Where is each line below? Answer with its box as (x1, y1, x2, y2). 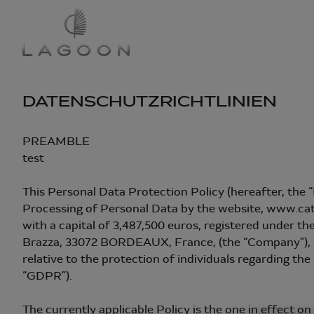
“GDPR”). (22, 268, 72, 283)
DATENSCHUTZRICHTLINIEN (22, 93, 277, 110)
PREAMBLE (22, 134, 90, 149)
